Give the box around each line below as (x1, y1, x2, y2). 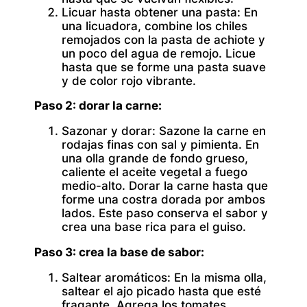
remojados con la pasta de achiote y (62, 32, 265, 47)
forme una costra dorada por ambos (62, 193, 265, 207)
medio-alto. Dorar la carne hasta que (62, 179, 268, 193)
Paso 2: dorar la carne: (34, 99, 162, 113)
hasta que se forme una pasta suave (62, 60, 266, 74)
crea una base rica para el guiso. (62, 220, 246, 234)
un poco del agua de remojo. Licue (62, 46, 256, 60)
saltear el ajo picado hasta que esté (62, 284, 261, 298)
